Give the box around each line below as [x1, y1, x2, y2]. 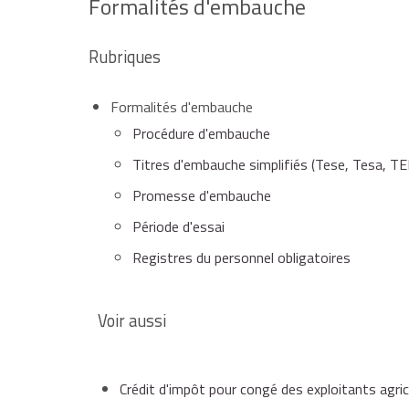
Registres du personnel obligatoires [132, 246, 351, 269]
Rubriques [89, 44, 161, 70]
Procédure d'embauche [132, 122, 270, 145]
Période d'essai [132, 215, 225, 238]
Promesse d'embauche [132, 184, 271, 207]
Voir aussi [98, 308, 166, 334]
